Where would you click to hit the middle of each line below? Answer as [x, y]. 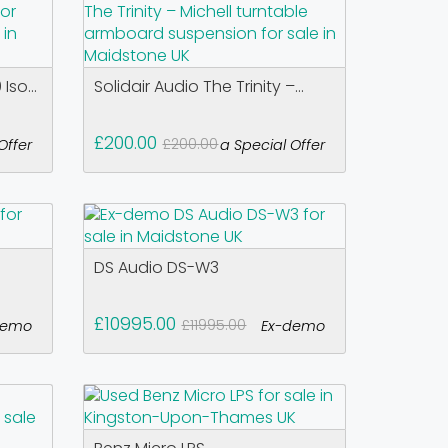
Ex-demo [292, 326]
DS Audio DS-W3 [157, 267]
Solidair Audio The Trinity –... [199, 86]
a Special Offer [272, 145]
